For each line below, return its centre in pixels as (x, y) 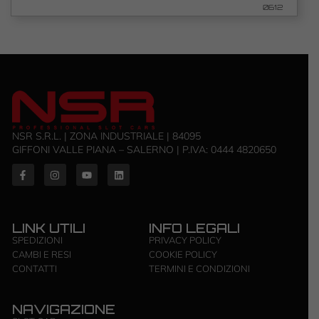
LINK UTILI (49, 228)
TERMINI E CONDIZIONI (199, 269)
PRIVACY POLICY (185, 240)
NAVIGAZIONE (64, 309)
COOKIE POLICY (183, 255)
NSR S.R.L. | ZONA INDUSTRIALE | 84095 (106, 136)
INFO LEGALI (194, 228)
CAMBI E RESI (42, 255)
